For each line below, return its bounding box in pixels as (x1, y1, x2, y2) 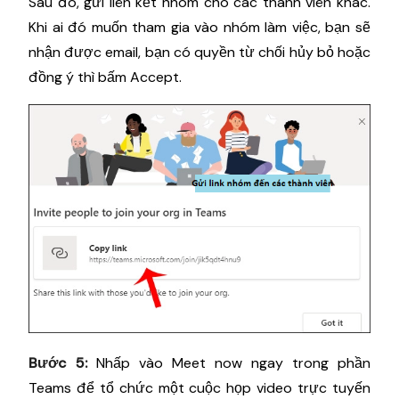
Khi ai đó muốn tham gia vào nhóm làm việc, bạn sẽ (28, 17, 370, 37)
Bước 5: (28, 353, 87, 372)
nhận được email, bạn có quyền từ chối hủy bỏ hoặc (28, 42, 370, 61)
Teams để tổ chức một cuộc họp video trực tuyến (28, 378, 370, 397)
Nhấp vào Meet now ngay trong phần (87, 353, 370, 372)
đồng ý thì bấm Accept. (28, 67, 182, 86)
